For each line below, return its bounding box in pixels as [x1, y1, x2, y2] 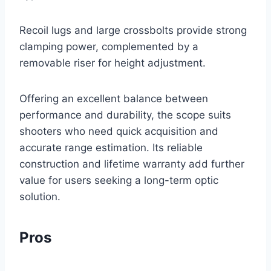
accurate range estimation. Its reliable [19, 141, 203, 154]
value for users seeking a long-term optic [19, 174, 218, 186]
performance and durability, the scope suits [19, 108, 231, 121]
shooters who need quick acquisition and [19, 125, 218, 137]
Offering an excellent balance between [19, 92, 208, 105]
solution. [19, 190, 60, 203]
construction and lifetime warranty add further [19, 157, 244, 170]
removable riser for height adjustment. [19, 56, 206, 69]
